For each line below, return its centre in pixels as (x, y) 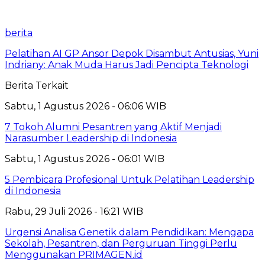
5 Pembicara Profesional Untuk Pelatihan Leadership (130, 180)
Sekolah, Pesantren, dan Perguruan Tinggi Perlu (121, 244)
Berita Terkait (37, 86)
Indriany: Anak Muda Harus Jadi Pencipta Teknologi (127, 65)
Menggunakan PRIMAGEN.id (74, 255)
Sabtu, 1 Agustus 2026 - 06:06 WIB (85, 106)
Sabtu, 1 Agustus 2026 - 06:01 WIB (85, 159)
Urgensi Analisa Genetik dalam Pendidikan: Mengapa (129, 232)
